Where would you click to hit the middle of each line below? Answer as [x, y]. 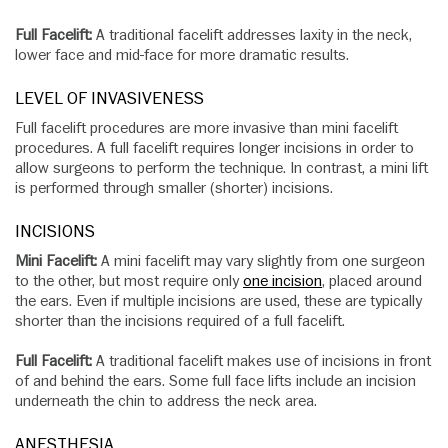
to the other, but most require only [129, 281]
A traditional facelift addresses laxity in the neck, [252, 35]
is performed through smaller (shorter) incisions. [174, 188]
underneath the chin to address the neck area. [166, 401]
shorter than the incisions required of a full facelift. [180, 321]
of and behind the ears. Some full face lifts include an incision [215, 381]
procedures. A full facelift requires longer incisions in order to [214, 148]
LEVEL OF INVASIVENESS [109, 99]
